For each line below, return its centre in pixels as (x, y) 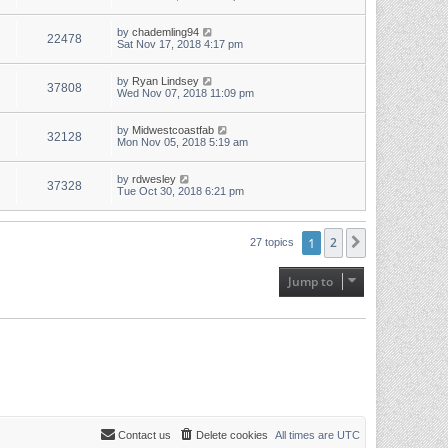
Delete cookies (232, 434)
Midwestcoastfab (173, 130)
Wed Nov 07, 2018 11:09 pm (185, 93)
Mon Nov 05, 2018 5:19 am (182, 142)
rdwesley (154, 179)
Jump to (310, 281)
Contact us (144, 434)
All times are (306, 434)
